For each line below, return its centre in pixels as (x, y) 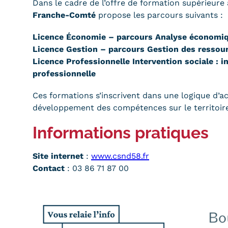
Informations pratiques (121, 133)
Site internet (58, 156)
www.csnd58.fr (120, 156)
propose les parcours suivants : (159, 15)
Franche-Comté (64, 15)
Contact (49, 168)
